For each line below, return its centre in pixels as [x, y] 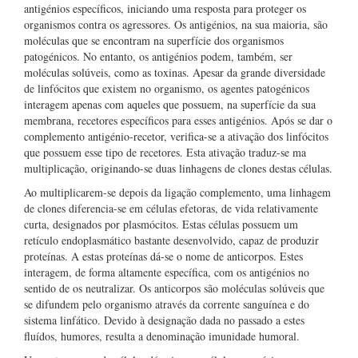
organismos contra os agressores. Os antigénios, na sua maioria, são [176, 24]
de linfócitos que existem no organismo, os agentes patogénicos [167, 88]
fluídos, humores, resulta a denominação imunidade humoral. [162, 336]
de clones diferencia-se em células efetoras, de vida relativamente [171, 208]
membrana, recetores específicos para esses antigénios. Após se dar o [178, 120]
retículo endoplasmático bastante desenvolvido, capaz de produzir [171, 240]
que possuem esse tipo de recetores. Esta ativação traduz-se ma [165, 152]
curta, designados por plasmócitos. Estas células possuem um [161, 224]
